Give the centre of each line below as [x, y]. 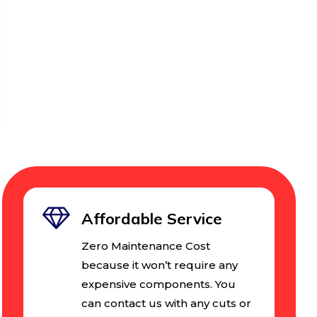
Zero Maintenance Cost [146, 246]
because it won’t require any [160, 265]
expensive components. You [159, 284]
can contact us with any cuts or [167, 303]
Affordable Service [152, 218]
